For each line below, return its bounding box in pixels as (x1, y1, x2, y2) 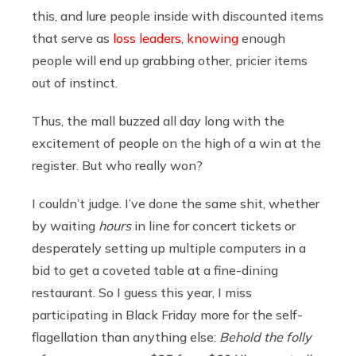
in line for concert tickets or (131, 217, 296, 234)
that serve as (32, 29, 113, 46)
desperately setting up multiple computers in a (32, 239, 306, 256)
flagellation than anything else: (32, 328, 219, 345)
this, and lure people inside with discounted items (32, 7, 323, 24)
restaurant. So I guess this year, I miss (32, 284, 252, 300)
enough (238, 29, 285, 46)
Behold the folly (219, 328, 311, 345)
